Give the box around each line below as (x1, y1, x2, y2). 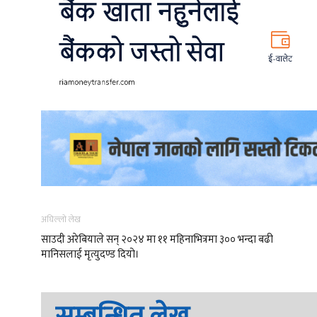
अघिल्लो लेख (41, 212, 81, 226)
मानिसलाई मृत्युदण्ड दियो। (41, 246, 139, 263)
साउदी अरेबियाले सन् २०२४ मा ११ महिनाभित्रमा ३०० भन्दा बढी (41, 231, 273, 248)
